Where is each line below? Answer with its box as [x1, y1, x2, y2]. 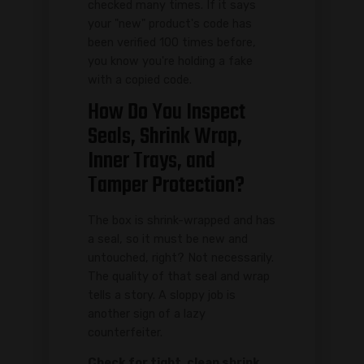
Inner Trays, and [88, 144, 215, 180]
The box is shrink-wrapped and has [88, 214, 275, 228]
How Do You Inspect [88, 95, 245, 131]
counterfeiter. [88, 326, 162, 340]
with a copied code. [88, 72, 192, 87]
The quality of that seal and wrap [88, 270, 270, 284]
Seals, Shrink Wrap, [88, 119, 242, 155]
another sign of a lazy [88, 307, 206, 322]
